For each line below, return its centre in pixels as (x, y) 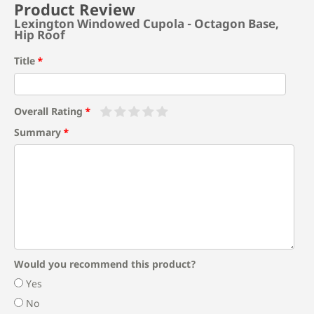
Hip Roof (40, 35)
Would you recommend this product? (105, 264)
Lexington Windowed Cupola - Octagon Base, (146, 23)
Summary (37, 132)
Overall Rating (48, 111)
